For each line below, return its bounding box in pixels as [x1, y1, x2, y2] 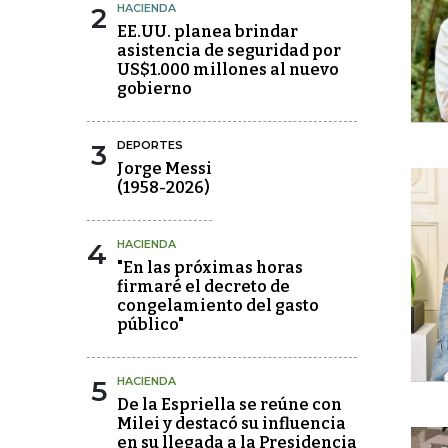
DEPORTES [117, 138, 183, 152]
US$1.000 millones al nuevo [117, 60, 339, 79]
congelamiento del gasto [117, 296, 319, 315]
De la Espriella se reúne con [117, 395, 342, 414]
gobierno [117, 79, 192, 98]
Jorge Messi [117, 159, 212, 178]
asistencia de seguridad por [117, 41, 341, 60]
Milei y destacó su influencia [117, 414, 346, 433]
